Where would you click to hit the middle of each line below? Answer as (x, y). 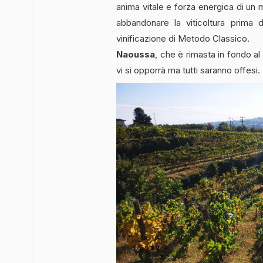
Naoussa (136, 54)
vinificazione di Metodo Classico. (183, 38)
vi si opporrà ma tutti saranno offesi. (188, 70)
